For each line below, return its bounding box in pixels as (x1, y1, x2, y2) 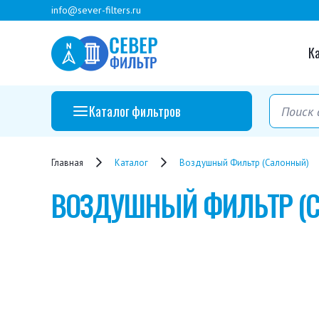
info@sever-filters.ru (51, 4, 141, 16)
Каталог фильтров (89, 101, 180, 120)
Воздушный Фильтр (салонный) (179, 156, 309, 169)
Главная (51, 156, 83, 169)
